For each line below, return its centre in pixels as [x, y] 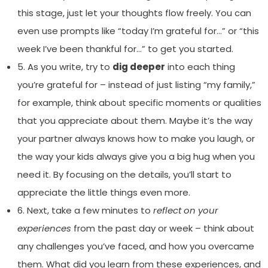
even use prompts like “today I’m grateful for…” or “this [138, 31]
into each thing [200, 67]
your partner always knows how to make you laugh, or [136, 139]
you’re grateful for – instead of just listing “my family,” [136, 85]
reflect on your [185, 211]
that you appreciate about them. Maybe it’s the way [135, 121]
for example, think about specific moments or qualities [139, 103]
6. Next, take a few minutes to [85, 211]
